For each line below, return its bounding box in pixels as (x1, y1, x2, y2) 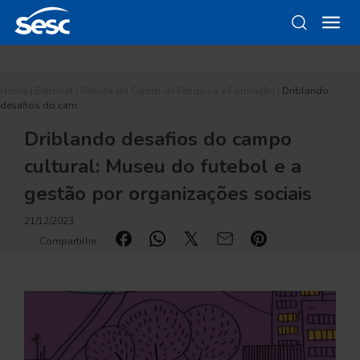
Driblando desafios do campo (24, 126, 292, 152)
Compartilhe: (39, 235, 98, 247)
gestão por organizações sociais (24, 181, 312, 207)
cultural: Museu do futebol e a (24, 153, 301, 179)
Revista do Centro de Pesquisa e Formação (80, 84, 275, 97)
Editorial (35, 84, 73, 97)
